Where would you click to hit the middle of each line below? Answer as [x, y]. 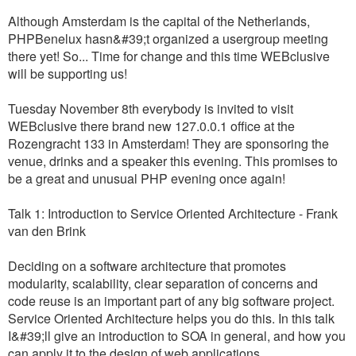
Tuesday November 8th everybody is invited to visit [151, 108]
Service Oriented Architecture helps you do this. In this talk [171, 318]
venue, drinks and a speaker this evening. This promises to [173, 161]
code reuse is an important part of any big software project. [171, 301]
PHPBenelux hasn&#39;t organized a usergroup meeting [168, 39]
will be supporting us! [68, 74]
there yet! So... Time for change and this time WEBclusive [169, 56]
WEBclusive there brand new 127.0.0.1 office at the [151, 126]
